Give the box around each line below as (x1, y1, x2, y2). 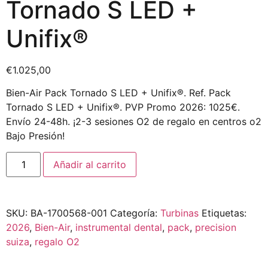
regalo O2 (35, 235, 80, 248)
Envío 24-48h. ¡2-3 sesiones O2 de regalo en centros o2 (6, 115, 261, 128)
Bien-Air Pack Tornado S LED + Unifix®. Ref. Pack (6, 87, 231, 99)
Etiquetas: (202, 206, 246, 219)
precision (195, 221, 236, 233)
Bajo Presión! (6, 130, 65, 142)
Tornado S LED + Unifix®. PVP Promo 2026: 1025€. (6, 101, 240, 114)
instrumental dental (75, 221, 162, 233)
